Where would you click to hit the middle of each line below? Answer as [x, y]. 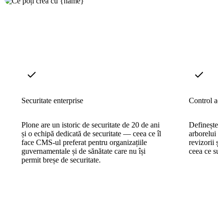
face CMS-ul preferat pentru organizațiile [84, 142]
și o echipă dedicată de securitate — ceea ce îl [91, 133]
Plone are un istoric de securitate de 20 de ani [91, 125]
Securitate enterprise [52, 100]
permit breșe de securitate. [61, 160]
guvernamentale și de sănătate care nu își [83, 151]
